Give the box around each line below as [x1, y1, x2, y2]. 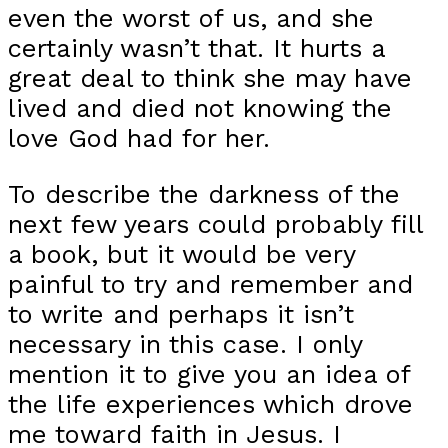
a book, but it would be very [8, 238, 355, 269]
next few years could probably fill [8, 208, 423, 239]
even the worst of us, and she [8, 3, 374, 34]
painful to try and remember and [8, 268, 413, 299]
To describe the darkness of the [8, 178, 400, 209]
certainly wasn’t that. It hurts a [8, 33, 385, 64]
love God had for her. [8, 123, 270, 154]
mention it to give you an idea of [8, 358, 410, 389]
